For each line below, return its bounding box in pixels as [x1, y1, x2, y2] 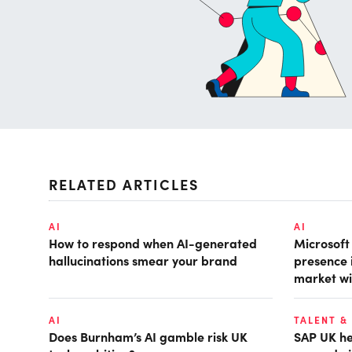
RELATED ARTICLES [49, 174, 199, 195]
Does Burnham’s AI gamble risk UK [49, 328, 247, 346]
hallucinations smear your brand [49, 251, 237, 269]
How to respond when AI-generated [49, 234, 257, 252]
